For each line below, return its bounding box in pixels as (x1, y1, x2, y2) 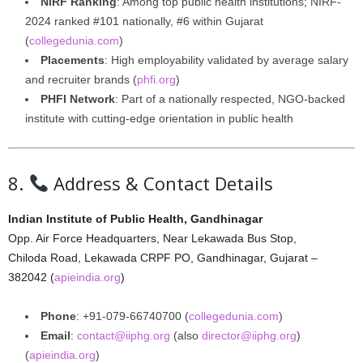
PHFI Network (41, 92, 115, 105)
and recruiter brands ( (25, 73, 137, 86)
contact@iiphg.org (77, 329, 170, 342)
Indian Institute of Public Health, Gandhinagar (8, 212, 263, 225)
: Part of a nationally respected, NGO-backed (115, 92, 345, 105)
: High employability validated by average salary (105, 53, 348, 66)
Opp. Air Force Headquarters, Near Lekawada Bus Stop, (8, 232, 297, 245)
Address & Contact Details (49, 171, 274, 195)
